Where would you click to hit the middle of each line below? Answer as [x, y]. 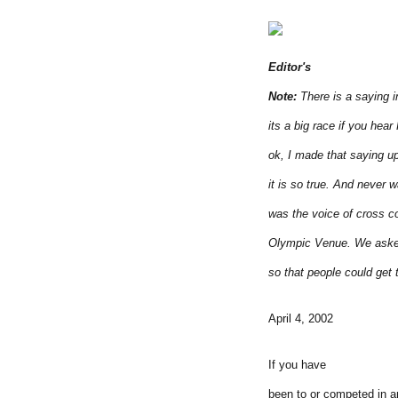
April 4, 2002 [301, 318]
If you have [297, 364]
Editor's [290, 68]
